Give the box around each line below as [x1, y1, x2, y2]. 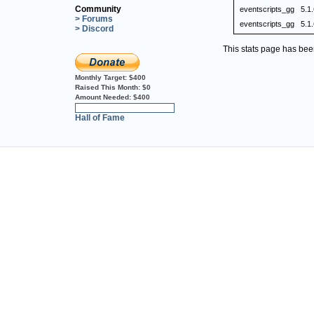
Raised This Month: [75, 83, 142, 91]
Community [75, 4, 121, 14]
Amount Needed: [75, 93, 133, 101]
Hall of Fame [75, 112, 125, 123]
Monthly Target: [75, 73, 129, 81]
